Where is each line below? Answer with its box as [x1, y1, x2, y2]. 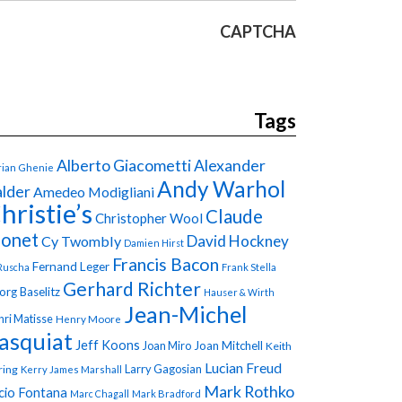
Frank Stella [222, 260, 276, 273]
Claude [205, 205, 263, 227]
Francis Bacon [112, 253, 219, 275]
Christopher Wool [95, 209, 203, 226]
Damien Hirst [124, 236, 184, 249]
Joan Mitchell [194, 337, 263, 353]
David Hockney [187, 231, 289, 250]
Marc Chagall [70, 387, 129, 399]
